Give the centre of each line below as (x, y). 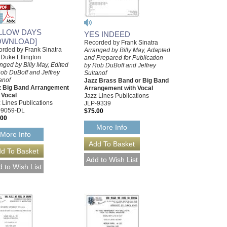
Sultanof (96, 73)
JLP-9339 (98, 103)
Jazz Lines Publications (117, 96)
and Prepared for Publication (124, 58)
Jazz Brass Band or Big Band (126, 80)
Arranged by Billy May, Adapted (127, 50)
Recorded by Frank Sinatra (121, 42)
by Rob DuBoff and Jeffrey (120, 65)
